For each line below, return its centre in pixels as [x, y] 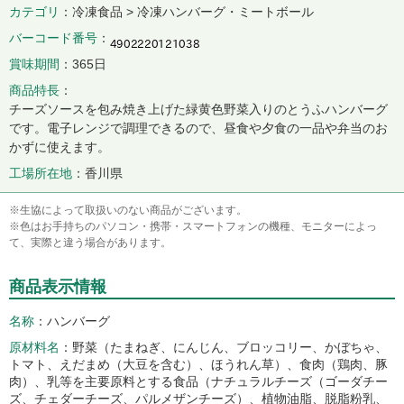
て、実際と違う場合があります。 [90, 243]
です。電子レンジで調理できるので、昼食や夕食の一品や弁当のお [198, 128]
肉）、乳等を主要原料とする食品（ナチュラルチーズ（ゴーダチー [198, 381]
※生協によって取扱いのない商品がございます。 [128, 210]
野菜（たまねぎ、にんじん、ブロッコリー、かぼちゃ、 [230, 347]
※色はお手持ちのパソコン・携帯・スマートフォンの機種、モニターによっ [193, 226]
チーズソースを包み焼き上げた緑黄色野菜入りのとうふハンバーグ [198, 109]
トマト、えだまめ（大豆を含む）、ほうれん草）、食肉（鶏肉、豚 [198, 364]
